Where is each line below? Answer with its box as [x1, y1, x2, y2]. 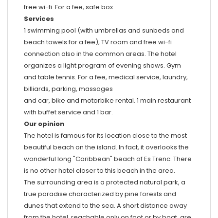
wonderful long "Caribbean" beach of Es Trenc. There [23, 154, 192, 163]
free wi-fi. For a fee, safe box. [23, 2, 114, 12]
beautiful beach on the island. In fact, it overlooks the [23, 142, 189, 152]
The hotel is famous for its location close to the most [23, 130, 187, 140]
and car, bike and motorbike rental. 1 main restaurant [23, 95, 191, 105]
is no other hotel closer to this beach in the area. [23, 165, 175, 175]
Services [23, 14, 54, 23]
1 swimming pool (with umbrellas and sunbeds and [23, 25, 184, 35]
